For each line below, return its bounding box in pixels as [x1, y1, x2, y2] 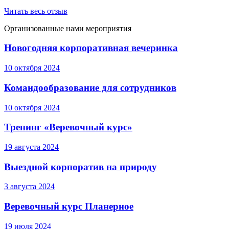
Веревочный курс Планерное [4, 201, 133, 212]
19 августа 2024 [4, 142, 59, 151]
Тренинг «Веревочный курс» [4, 122, 132, 133]
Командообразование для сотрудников [4, 82, 176, 93]
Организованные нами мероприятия [4, 24, 131, 33]
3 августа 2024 [4, 182, 55, 191]
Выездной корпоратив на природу [4, 161, 157, 172]
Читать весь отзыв [4, 6, 67, 15]
